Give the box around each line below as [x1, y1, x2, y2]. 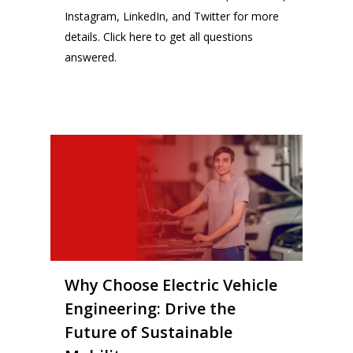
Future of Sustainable [65, 321, 232, 343]
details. [65, 28, 104, 44]
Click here [103, 28, 156, 44]
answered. [65, 49, 117, 65]
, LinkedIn [117, 8, 166, 24]
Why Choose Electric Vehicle [65, 273, 277, 295]
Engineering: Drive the [65, 297, 236, 319]
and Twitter [169, 8, 231, 24]
